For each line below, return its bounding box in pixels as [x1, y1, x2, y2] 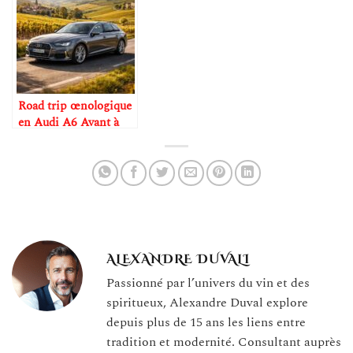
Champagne [18, 162, 81, 181]
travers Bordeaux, [18, 129, 107, 148]
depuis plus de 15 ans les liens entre [106, 312, 306, 332]
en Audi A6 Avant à [18, 113, 119, 132]
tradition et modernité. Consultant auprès [106, 332, 341, 351]
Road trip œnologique [18, 96, 132, 115]
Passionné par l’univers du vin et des [106, 273, 310, 292]
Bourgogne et [18, 146, 87, 165]
